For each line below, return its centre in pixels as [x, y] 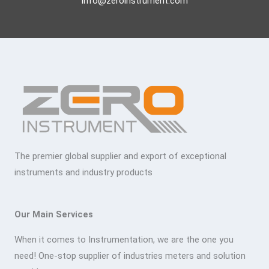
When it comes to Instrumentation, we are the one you [124, 240]
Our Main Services [54, 215]
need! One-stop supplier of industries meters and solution [130, 256]
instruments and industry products [83, 173]
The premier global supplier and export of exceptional [120, 156]
